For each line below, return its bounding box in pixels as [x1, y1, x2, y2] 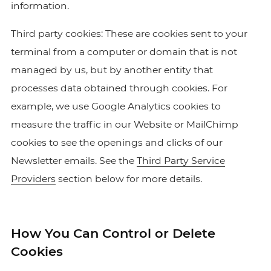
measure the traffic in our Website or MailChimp [10, 119, 238, 130]
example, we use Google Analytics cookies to [10, 100, 221, 112]
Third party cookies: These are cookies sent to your [10, 28, 247, 39]
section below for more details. [55, 173, 202, 184]
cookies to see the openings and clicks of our [10, 137, 223, 148]
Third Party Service [136, 155, 225, 166]
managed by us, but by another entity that [10, 64, 213, 76]
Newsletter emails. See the [10, 155, 137, 166]
